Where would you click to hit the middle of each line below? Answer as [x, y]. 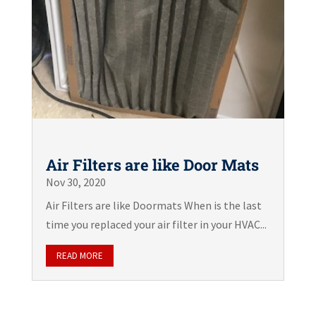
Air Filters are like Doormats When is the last [153, 206]
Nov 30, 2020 [75, 182]
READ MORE [79, 256]
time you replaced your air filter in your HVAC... [156, 225]
